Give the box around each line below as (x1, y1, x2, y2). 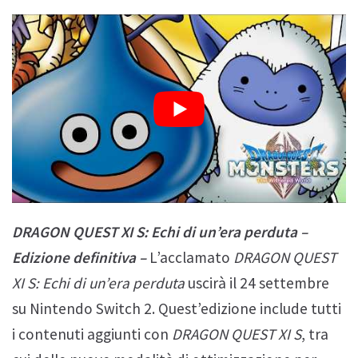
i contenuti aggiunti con (12, 324, 172, 344)
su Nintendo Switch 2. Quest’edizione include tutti (12, 298, 341, 318)
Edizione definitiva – (12, 247, 146, 267)
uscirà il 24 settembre (185, 272, 329, 292)
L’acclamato (146, 247, 233, 267)
